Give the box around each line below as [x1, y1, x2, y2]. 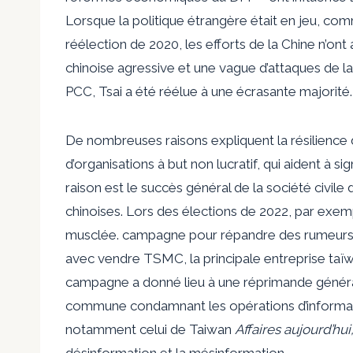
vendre [98, 250, 143, 266]
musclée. [65, 226, 122, 243]
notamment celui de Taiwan [65, 321, 235, 337]
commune [65, 297, 127, 314]
